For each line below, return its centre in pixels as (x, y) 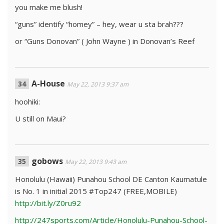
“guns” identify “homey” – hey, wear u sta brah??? (99, 24)
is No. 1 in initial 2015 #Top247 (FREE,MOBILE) (96, 191)
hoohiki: (27, 101)
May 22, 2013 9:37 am (98, 84)
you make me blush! (49, 7)
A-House (48, 83)
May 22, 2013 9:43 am (96, 162)
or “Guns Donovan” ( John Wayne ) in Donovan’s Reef (105, 41)
